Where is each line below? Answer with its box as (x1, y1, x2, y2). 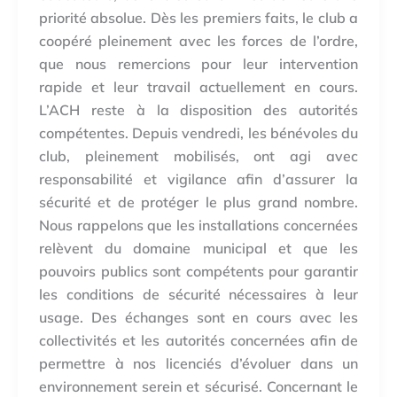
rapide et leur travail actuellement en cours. (39, 78, 358, 97)
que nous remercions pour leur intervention (39, 55, 358, 74)
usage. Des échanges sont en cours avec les (39, 308, 358, 327)
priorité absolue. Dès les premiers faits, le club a (39, 9, 358, 27)
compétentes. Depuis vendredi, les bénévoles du (39, 124, 358, 143)
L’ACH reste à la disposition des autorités (39, 101, 358, 120)
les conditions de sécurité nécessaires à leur (39, 285, 358, 304)
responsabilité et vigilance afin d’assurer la (39, 170, 358, 189)
